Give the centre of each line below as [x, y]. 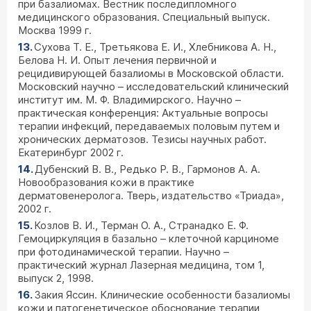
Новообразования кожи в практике [106, 182]
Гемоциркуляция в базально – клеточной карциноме [149, 238]
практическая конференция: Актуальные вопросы [143, 113]
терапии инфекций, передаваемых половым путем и [149, 126]
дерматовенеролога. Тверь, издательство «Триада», [151, 195]
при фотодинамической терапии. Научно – [124, 252]
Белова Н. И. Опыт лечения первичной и [117, 60]
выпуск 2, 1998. [56, 278]
